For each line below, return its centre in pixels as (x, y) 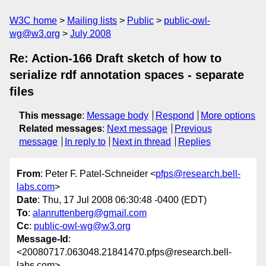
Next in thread (142, 142)
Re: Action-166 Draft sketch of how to (115, 58)
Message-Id (42, 239)
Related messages (61, 129)
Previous (193, 129)
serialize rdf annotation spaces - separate (127, 75)
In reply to (85, 142)
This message (50, 115)
